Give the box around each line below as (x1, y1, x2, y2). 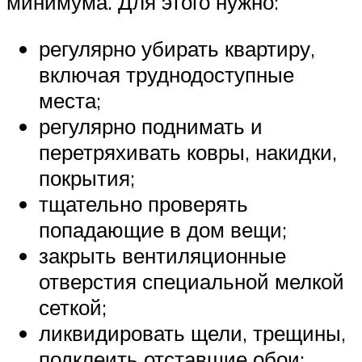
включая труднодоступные (39, 61, 294, 87)
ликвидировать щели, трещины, (39, 319, 346, 346)
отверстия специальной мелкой (39, 267, 344, 294)
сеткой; (39, 293, 107, 320)
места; (39, 86, 101, 113)
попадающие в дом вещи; (39, 216, 287, 242)
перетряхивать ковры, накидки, (39, 138, 337, 165)
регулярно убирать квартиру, (39, 35, 315, 61)
